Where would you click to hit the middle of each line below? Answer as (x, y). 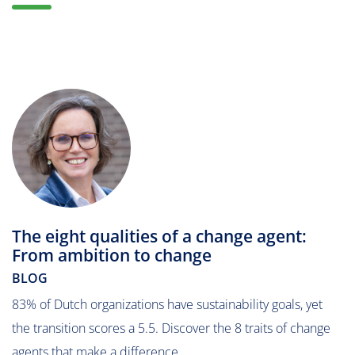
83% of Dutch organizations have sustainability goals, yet (167, 304)
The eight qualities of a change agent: (159, 236)
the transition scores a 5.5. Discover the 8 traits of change (171, 328)
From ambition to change (112, 255)
